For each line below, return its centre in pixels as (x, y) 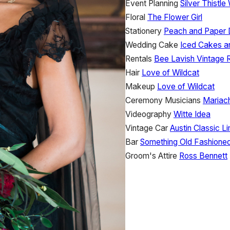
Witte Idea (192, 114)
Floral (135, 17)
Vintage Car (147, 128)
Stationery (143, 31)
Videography (148, 114)
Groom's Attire (151, 156)
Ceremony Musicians (163, 100)
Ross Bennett (203, 156)
